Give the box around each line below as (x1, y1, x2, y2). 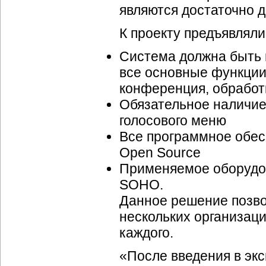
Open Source (119, 145, 201, 160)
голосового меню (119, 113, 226, 128)
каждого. (119, 225, 173, 240)
